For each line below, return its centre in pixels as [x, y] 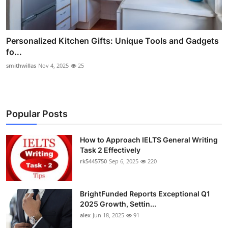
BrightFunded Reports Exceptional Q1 [145, 194]
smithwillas [21, 66]
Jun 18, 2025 [108, 215]
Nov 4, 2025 [53, 66]
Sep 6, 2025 [124, 161]
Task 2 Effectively [110, 150]
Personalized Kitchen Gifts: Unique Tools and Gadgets [112, 41]
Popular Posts [37, 114]
